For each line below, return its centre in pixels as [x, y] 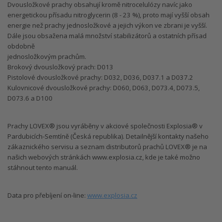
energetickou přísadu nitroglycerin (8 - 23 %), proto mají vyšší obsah [109, 15]
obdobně [21, 46]
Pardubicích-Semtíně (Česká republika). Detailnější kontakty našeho [108, 137]
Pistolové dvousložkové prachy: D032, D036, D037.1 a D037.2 [100, 78]
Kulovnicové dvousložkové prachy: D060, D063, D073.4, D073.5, [104, 88]
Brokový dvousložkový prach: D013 [60, 67]
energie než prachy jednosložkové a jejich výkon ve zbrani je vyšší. [107, 26]
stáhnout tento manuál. [43, 168]
